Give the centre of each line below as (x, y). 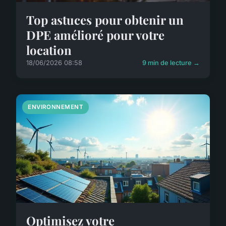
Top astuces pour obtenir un (105, 19)
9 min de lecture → (171, 63)
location (49, 50)
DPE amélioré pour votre (95, 35)
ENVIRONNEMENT (56, 107)
